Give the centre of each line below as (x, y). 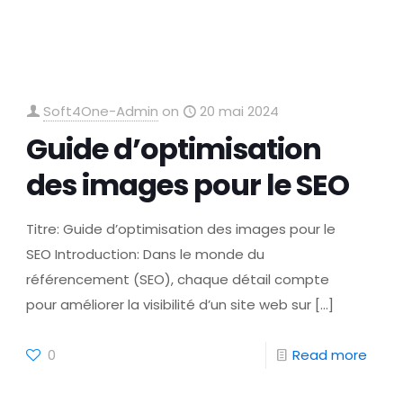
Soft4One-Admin (101, 111)
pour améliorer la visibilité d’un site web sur (169, 304)
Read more (329, 355)
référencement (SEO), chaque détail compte (178, 279)
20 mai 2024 (240, 111)
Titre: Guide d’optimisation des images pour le (181, 229)
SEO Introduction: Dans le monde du (146, 254)
